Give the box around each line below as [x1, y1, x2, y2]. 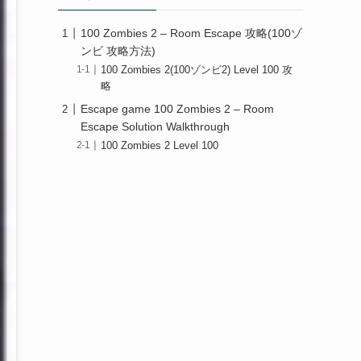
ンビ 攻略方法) [81, 44, 156, 57]
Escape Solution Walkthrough [81, 120, 230, 134]
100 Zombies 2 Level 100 [101, 140, 219, 152]
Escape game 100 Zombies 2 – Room [81, 102, 274, 116]
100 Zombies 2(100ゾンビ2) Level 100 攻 [101, 64, 293, 77]
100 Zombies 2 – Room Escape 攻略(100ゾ [81, 27, 302, 39]
